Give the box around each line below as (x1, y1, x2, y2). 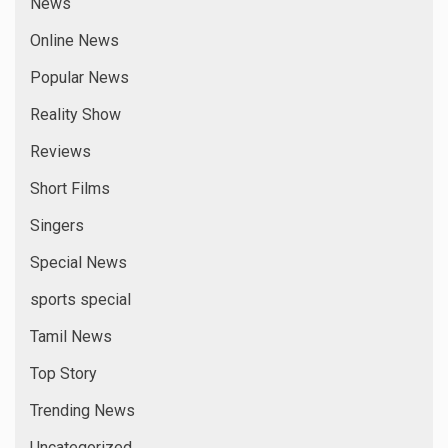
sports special (30, 289, 131, 309)
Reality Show (30, 104, 121, 124)
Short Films (30, 178, 110, 198)
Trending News (30, 400, 135, 420)
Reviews (30, 141, 91, 161)
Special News (30, 252, 127, 272)
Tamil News (30, 326, 112, 346)
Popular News (30, 67, 129, 87)
